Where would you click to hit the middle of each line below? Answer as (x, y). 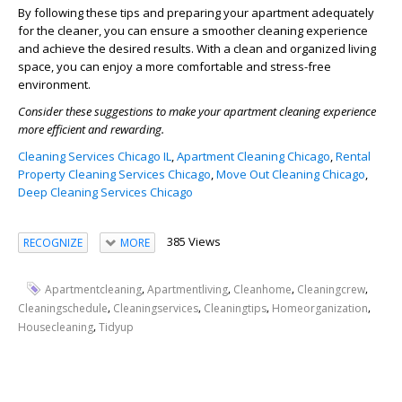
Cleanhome (262, 289)
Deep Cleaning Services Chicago (105, 192)
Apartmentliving (188, 289)
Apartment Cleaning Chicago (253, 156)
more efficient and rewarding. (91, 129)
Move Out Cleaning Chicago (291, 174)
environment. (54, 84)
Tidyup (116, 327)
